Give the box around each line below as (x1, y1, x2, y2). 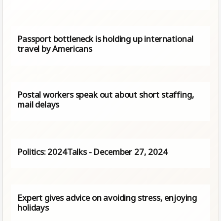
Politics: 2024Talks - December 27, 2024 (17, 146, 168, 157)
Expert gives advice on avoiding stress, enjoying (17, 191, 197, 203)
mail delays (17, 99, 60, 110)
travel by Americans (17, 43, 92, 55)
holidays (17, 201, 49, 213)
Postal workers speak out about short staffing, (17, 89, 194, 101)
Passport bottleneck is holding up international (17, 33, 194, 45)
